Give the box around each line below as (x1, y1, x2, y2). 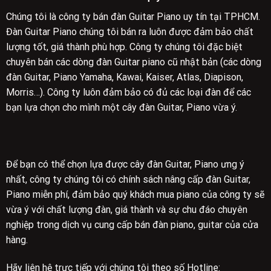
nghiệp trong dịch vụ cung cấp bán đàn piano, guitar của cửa (5, 219, 258, 231)
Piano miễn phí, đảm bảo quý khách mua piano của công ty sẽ (5, 189, 264, 201)
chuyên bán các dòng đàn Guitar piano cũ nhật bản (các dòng (5, 56, 261, 68)
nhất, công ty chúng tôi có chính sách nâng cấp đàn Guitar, (5, 174, 250, 186)
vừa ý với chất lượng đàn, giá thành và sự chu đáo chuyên (5, 204, 247, 216)
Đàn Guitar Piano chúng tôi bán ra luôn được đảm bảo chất (5, 25, 253, 38)
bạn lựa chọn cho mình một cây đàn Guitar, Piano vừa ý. (5, 101, 237, 113)
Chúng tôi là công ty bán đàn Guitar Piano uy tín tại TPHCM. (5, 10, 260, 22)
